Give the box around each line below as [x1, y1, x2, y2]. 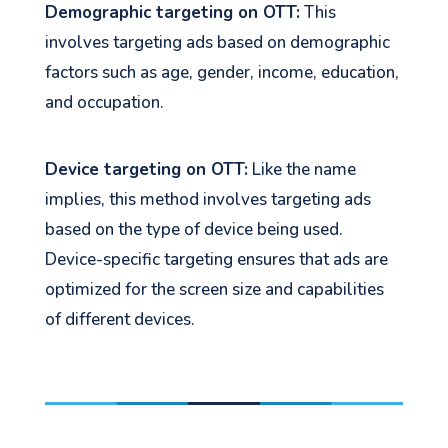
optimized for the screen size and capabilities [44, 277, 384, 301]
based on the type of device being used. [44, 217, 343, 241]
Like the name [247, 157, 356, 181]
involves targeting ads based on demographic [44, 30, 390, 54]
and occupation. [44, 90, 164, 114]
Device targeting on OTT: [44, 157, 248, 181]
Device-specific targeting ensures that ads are [44, 247, 388, 271]
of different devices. [44, 307, 195, 331]
